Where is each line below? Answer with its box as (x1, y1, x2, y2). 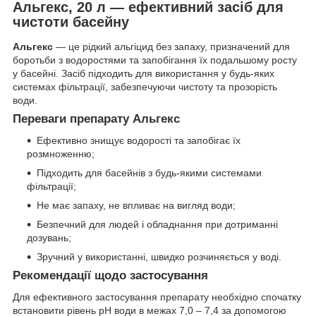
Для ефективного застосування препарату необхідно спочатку (13, 291, 301, 303)
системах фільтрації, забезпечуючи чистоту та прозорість (13, 81, 277, 93)
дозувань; (27, 232, 71, 244)
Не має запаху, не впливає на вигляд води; (37, 200, 236, 212)
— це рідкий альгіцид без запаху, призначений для (53, 41, 290, 53)
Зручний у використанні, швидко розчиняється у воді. (37, 251, 281, 263)
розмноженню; (27, 148, 95, 160)
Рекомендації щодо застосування (13, 269, 208, 283)
